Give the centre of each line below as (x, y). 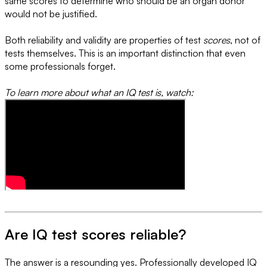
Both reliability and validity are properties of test (104, 40)
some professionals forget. (60, 66)
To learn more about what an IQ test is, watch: (99, 92)
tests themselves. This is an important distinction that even (125, 53)
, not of (245, 40)
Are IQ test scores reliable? (95, 234)
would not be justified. (51, 13)
